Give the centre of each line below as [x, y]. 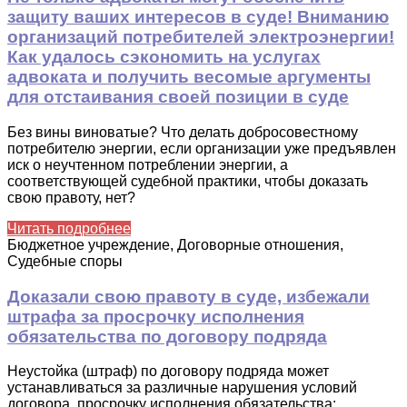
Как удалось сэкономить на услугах [164, 57]
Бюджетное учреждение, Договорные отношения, [175, 244]
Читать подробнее [69, 228]
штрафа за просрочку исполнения [156, 316]
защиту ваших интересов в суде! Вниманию [198, 17]
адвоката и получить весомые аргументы [189, 77]
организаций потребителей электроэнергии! [201, 37]
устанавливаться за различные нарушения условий [182, 388]
